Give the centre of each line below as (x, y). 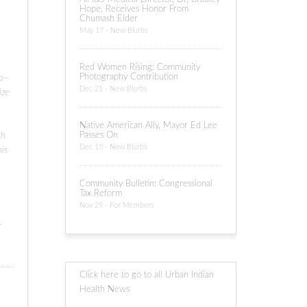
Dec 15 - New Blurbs (114, 147)
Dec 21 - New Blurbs (114, 89)
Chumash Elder (109, 19)
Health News (105, 290)
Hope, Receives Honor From (134, 9)
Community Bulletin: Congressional (146, 184)
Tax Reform (101, 194)
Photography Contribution (129, 77)
